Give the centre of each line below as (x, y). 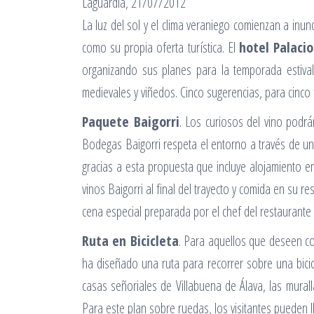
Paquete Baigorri (131, 122)
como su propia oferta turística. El (161, 47)
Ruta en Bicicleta (130, 241)
